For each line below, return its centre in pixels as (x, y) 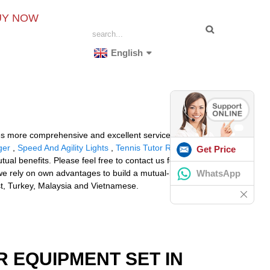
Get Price (216, 149)
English (127, 53)
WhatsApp (218, 173)
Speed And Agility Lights (63, 147)
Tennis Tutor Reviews (156, 147)
